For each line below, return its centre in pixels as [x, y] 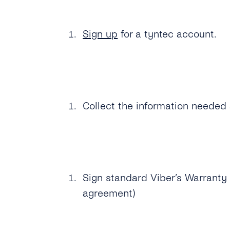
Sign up [100, 34]
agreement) [109, 193]
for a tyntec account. [167, 34]
